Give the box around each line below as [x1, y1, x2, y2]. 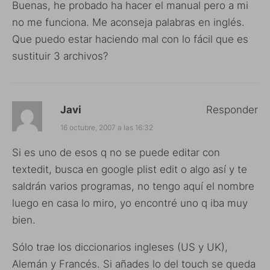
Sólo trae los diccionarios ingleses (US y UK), [12, 240, 228, 253]
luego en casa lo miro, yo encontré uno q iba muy [12, 196, 248, 209]
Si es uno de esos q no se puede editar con [12, 146, 220, 159]
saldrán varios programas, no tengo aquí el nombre [12, 180, 254, 192]
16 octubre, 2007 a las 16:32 [60, 122, 153, 132]
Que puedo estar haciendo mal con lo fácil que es [12, 33, 248, 45]
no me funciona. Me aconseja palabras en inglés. [12, 16, 245, 28]
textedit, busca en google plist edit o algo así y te [12, 163, 247, 175]
